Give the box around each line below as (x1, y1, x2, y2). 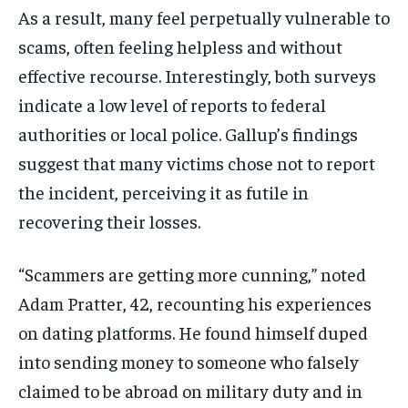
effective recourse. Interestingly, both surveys (18, 64, 376, 87)
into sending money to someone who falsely (18, 350, 359, 373)
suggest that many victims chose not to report (18, 151, 375, 175)
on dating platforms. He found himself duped (18, 321, 368, 344)
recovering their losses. (18, 209, 200, 233)
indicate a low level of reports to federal (18, 93, 326, 117)
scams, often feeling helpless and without (18, 35, 342, 58)
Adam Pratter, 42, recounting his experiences (18, 291, 372, 315)
